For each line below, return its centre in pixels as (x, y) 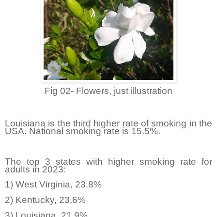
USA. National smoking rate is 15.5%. (83, 131)
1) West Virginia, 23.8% (53, 185)
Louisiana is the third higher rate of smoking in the (108, 123)
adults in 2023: (35, 169)
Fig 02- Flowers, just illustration (108, 91)
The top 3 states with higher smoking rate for (108, 161)
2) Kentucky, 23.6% (45, 200)
